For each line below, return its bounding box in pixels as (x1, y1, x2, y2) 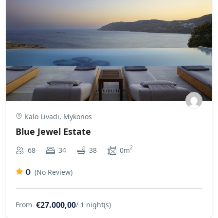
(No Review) (35, 167, 73, 177)
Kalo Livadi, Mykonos (22, 111, 92, 121)
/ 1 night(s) (76, 200, 111, 209)
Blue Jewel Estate (16, 125, 91, 137)
